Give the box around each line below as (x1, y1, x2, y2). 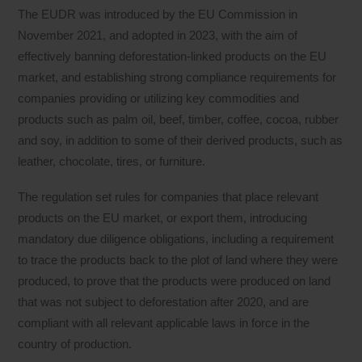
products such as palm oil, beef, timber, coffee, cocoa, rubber (18, 112, 339, 127)
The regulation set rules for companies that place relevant (18, 190, 319, 204)
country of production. (18, 337, 133, 351)
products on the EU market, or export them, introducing (18, 211, 308, 225)
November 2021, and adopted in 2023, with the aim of (18, 28, 298, 43)
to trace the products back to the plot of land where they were (18, 253, 339, 267)
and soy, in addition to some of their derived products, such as (18, 133, 343, 148)
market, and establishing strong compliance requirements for (18, 70, 337, 85)
